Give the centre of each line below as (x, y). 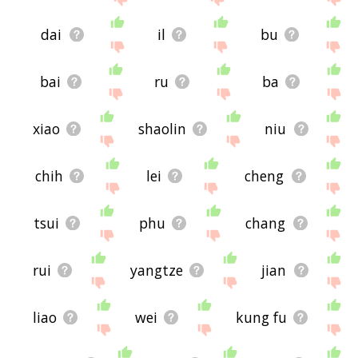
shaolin (163, 129)
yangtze (156, 270)
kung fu (261, 318)
